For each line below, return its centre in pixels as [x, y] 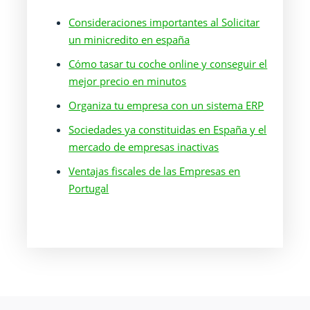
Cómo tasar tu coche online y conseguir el [168, 64]
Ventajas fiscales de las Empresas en [155, 171]
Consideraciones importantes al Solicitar [164, 22]
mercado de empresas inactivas [144, 147]
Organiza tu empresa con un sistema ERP [166, 105]
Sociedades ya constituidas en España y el [168, 129]
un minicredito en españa [129, 39]
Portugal [89, 188]
